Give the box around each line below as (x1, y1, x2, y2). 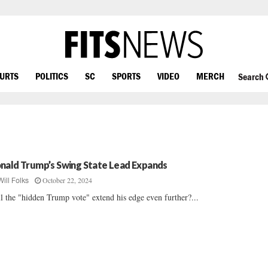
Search (237, 71, 266, 83)
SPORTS (112, 70, 141, 81)
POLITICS (35, 70, 68, 81)
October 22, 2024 (42, 175, 93, 185)
